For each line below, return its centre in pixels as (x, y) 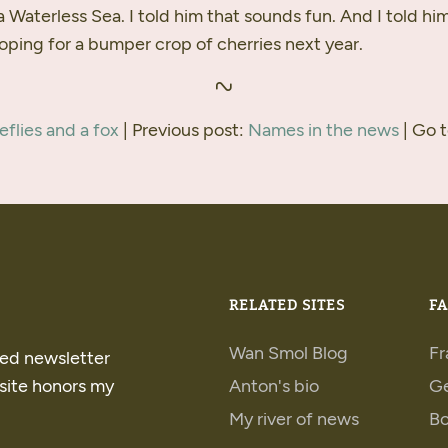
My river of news (294, 419)
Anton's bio (274, 386)
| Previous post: (183, 130)
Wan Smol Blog (288, 353)
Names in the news (323, 130)
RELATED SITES (287, 306)
